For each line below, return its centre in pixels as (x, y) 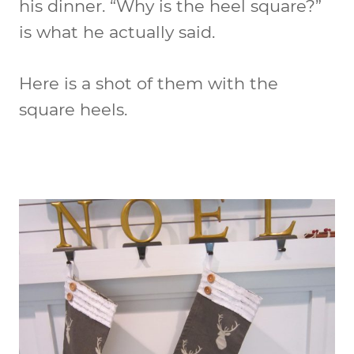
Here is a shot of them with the (149, 83)
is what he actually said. (117, 32)
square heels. (73, 109)
